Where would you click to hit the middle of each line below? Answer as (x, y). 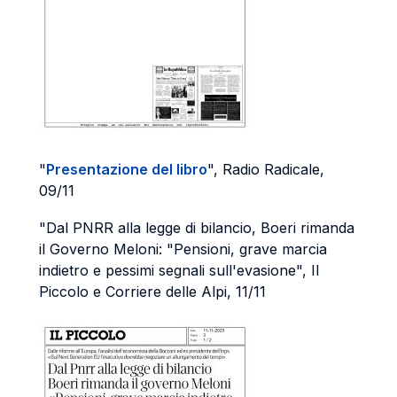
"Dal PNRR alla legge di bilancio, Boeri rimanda (197, 228)
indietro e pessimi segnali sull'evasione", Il (179, 270)
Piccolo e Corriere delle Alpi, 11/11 (152, 292)
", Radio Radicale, (266, 169)
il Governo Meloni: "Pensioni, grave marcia (183, 249)
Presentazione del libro (127, 169)
